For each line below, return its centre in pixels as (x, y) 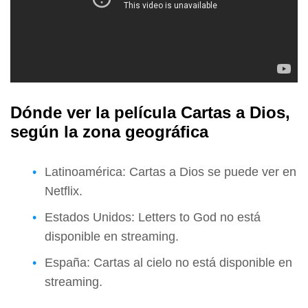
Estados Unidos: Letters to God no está (153, 218)
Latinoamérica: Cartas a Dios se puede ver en (170, 172)
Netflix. (64, 191)
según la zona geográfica (109, 132)
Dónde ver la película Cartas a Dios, (150, 113)
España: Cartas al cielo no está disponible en (168, 263)
